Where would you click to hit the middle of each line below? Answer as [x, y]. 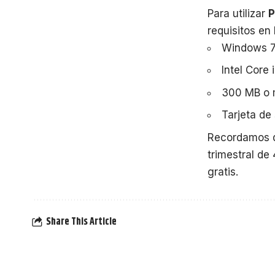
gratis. [223, 172]
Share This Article [81, 222]
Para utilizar [238, 13]
